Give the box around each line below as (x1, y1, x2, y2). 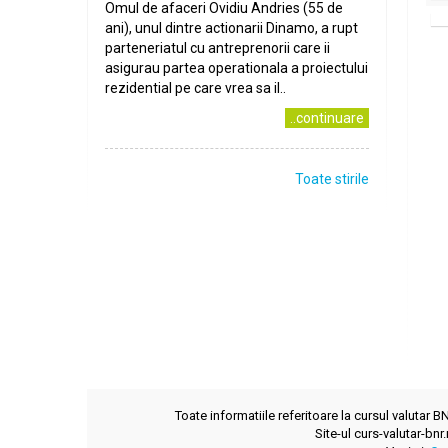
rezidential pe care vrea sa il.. (105, 80, 286, 96)
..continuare (290, 110, 364, 126)
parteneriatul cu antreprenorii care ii (105, 40, 330, 56)
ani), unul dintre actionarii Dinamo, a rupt (105, 20, 358, 36)
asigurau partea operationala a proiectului (105, 60, 368, 76)
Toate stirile (295, 171, 369, 187)
